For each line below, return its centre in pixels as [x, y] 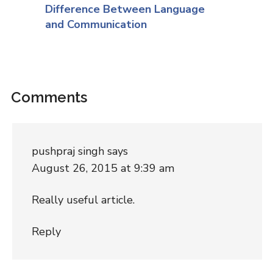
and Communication [96, 25]
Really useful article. [83, 200]
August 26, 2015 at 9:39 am [103, 168]
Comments [49, 97]
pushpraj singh [68, 151]
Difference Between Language [125, 9]
